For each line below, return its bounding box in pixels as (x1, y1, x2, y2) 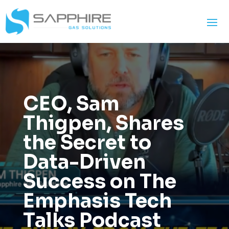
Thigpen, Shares (22, 110, 184, 135)
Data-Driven (22, 149, 146, 174)
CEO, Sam (22, 91, 119, 116)
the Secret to (22, 130, 151, 155)
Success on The (22, 169, 176, 194)
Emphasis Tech (22, 188, 172, 213)
